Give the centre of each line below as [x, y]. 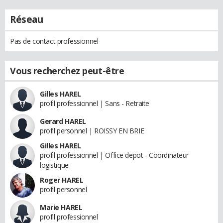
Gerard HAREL [63, 121]
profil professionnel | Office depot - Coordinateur [114, 155]
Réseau [27, 19]
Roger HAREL [62, 180]
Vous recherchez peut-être [67, 70]
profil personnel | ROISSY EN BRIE [92, 130]
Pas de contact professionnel [54, 41]
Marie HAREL [61, 207]
